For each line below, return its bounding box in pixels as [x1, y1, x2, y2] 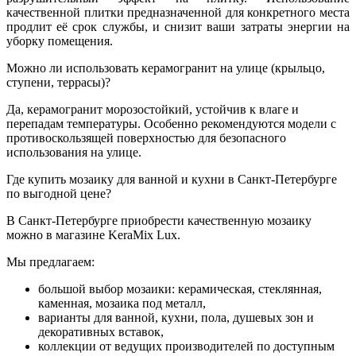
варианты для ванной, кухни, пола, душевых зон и [38, 310, 314, 324]
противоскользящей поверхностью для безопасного [6, 130, 286, 145]
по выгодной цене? [6, 186, 111, 200]
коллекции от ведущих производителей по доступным [38, 339, 335, 353]
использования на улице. [6, 145, 141, 159]
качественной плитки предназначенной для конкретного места [6, 5, 350, 19]
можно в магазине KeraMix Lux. [6, 227, 180, 242]
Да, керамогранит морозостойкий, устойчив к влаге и [6, 102, 299, 116]
